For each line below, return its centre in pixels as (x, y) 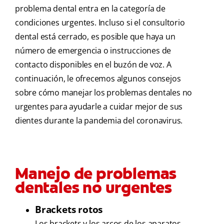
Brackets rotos (69, 209)
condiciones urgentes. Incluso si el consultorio (100, 23)
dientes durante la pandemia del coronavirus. (99, 121)
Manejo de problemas (96, 174)
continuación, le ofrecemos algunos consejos (98, 79)
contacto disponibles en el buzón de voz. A (93, 65)
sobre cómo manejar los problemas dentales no (104, 93)
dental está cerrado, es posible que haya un (95, 37)
